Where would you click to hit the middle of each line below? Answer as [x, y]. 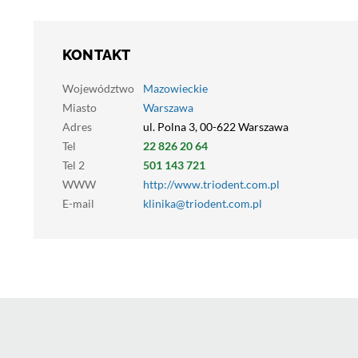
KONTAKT [97, 55]
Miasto [80, 107]
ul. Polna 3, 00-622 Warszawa [216, 127]
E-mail [78, 203]
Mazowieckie [175, 88]
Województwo [98, 88]
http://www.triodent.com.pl [211, 184]
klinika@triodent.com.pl [203, 203]
